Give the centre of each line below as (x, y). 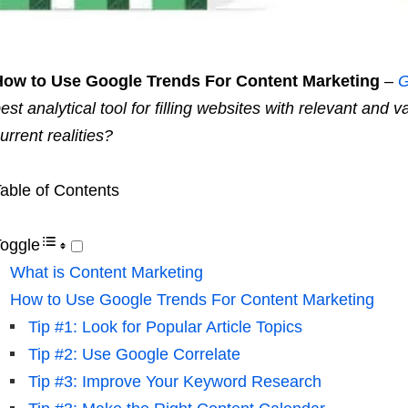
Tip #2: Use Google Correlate (134, 354)
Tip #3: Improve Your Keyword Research (174, 382)
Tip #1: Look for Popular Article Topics (165, 327)
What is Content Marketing (106, 272)
